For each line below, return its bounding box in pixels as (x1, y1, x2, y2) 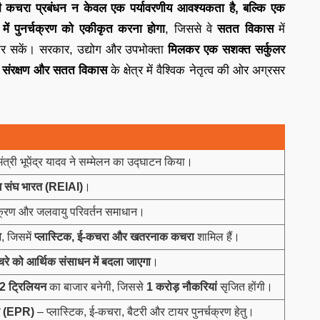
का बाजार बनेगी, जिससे (46, 280, 146, 293)
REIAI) (49, 180, 83, 193)
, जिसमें (1, 230, 34, 243)
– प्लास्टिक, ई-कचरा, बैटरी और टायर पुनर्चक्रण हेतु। (34, 305, 254, 318)
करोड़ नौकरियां (156, 280, 217, 293)
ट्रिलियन (9, 280, 46, 293)
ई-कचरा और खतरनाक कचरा (77, 230, 194, 243)
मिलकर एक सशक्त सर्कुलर (168, 42, 286, 56)
